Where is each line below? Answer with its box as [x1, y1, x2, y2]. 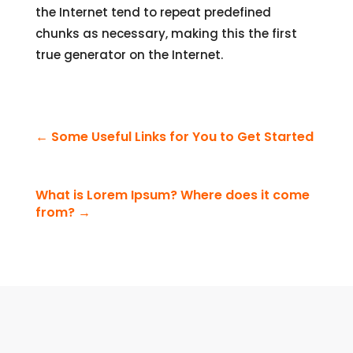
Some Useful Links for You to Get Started [50, 128, 314, 147]
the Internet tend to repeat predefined [35, 4, 271, 21]
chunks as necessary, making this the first [35, 25, 297, 43]
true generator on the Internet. [35, 46, 223, 64]
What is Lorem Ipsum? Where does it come [35, 186, 310, 205]
